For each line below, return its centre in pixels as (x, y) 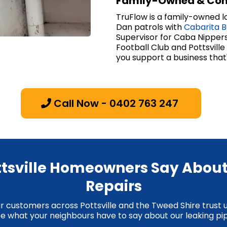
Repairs (113, 186)
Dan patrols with (150, 27)
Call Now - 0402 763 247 (116, 103)
